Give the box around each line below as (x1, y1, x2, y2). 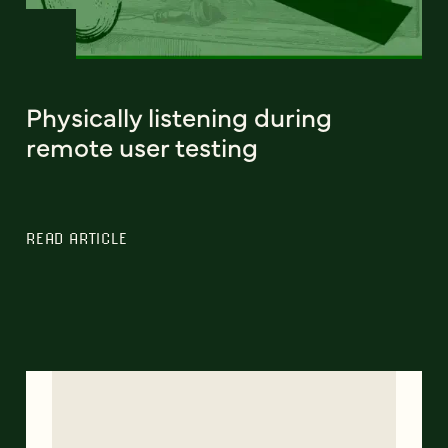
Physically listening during (26, 97, 332, 134)
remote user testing (26, 127, 258, 164)
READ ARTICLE (26, 228, 128, 247)
